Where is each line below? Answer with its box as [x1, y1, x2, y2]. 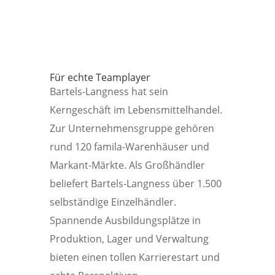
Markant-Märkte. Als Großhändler [49, 158, 205, 172]
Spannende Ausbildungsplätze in [49, 214, 201, 227]
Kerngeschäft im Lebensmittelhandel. [49, 103, 222, 117]
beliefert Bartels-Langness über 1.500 [49, 177, 222, 190]
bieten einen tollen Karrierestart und [49, 250, 220, 264]
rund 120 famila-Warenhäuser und [49, 140, 209, 153]
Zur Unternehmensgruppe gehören [49, 122, 214, 135]
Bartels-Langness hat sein [49, 85, 168, 98]
